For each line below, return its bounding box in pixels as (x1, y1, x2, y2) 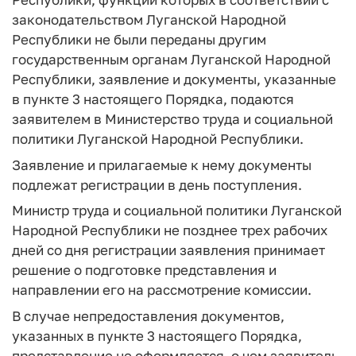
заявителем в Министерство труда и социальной (12, 110, 333, 127)
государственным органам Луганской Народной (12, 51, 331, 68)
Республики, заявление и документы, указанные (12, 71, 336, 87)
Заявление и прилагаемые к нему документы (12, 156, 311, 173)
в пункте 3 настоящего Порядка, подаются (12, 91, 294, 107)
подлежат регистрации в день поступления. (12, 176, 302, 193)
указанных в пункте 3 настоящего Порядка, (12, 327, 302, 344)
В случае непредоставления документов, (12, 307, 284, 324)
